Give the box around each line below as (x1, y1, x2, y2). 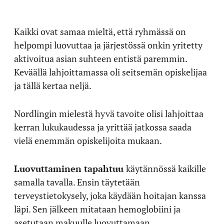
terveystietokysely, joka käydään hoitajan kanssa (14, 189, 206, 201)
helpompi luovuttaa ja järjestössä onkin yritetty (14, 38, 202, 51)
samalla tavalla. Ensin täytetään (14, 175, 140, 188)
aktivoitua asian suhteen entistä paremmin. (14, 52, 187, 64)
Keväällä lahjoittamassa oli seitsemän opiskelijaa (14, 65, 207, 78)
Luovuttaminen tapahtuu (14, 162, 126, 174)
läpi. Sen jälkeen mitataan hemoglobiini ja (14, 202, 180, 215)
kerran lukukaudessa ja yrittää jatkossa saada (14, 120, 191, 133)
